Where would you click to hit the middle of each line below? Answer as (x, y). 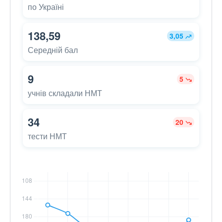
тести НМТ (47, 136)
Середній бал (53, 50)
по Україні (46, 7)
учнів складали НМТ (65, 93)
